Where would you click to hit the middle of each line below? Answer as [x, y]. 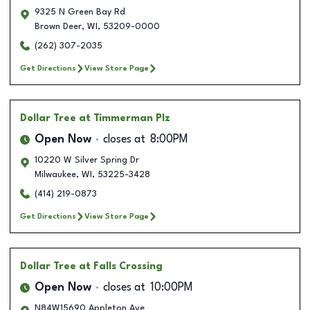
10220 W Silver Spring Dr [87, 160]
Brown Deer [58, 26]
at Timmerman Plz [125, 118]
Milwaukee [55, 174]
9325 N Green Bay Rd [80, 12]
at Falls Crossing [121, 266]
